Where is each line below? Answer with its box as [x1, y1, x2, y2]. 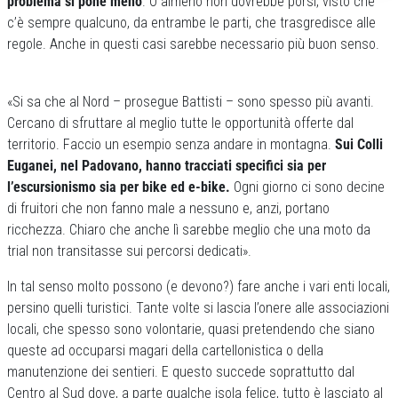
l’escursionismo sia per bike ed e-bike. [7, 179, 234, 195]
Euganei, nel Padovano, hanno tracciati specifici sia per [7, 157, 326, 174]
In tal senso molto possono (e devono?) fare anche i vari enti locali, [7, 278, 390, 295]
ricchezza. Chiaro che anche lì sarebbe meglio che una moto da [7, 221, 370, 238]
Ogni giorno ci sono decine [234, 179, 385, 195]
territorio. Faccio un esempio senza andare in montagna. [7, 136, 335, 153]
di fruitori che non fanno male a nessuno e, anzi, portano [7, 200, 330, 217]
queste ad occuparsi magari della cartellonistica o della [7, 342, 323, 359]
